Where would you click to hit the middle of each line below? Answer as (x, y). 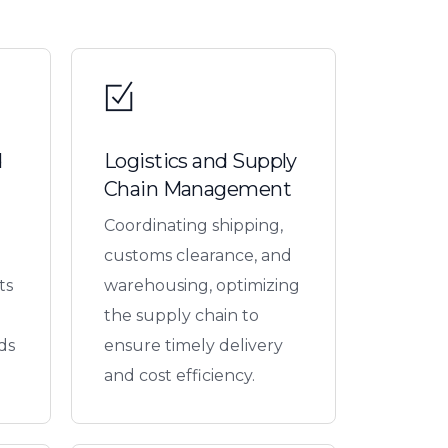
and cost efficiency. (179, 375)
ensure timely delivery (193, 345)
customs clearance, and (197, 255)
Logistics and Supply (200, 160)
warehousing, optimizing (201, 285)
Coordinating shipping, (193, 225)
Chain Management (197, 188)
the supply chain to (181, 315)
